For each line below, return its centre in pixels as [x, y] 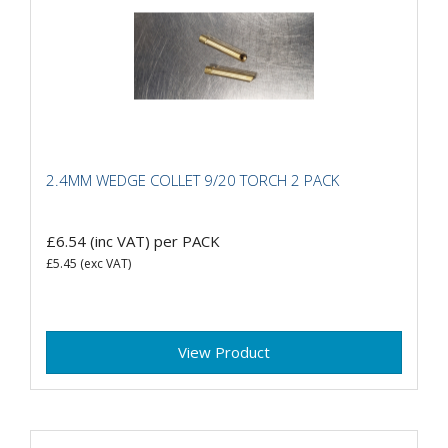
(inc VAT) [120, 241]
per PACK [187, 241]
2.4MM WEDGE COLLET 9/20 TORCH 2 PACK [192, 179]
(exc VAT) [104, 264]
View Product [224, 352]
